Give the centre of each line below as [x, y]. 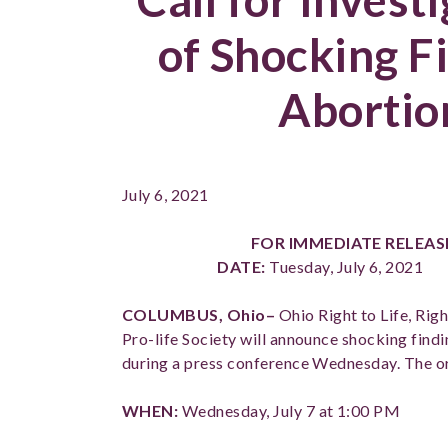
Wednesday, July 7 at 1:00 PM [292, 410]
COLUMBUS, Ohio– [200, 314]
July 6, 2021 [165, 194]
